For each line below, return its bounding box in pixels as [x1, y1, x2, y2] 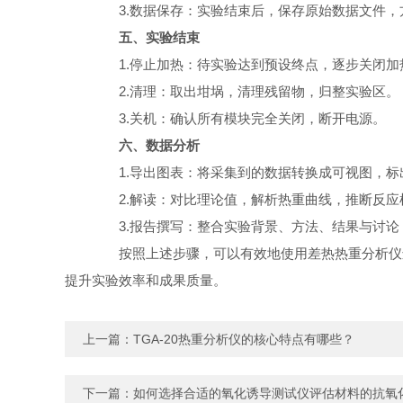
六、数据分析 [119, 138, 200, 153]
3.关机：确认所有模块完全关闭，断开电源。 [92, 111, 386, 126]
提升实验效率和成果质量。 [65, 273, 227, 288]
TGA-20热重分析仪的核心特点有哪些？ [133, 332, 354, 346]
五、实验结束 [119, 30, 200, 45]
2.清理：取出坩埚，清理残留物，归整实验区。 [92, 84, 399, 99]
